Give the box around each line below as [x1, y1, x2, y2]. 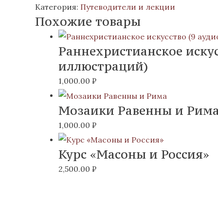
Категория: [35, 1, 80, 12]
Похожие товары [35, 13, 141, 29]
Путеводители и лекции [80, 1, 175, 12]
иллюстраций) [58, 58, 148, 74]
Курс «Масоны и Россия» [58, 146, 209, 162]
